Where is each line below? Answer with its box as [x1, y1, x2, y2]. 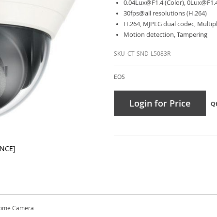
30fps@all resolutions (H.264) [124, 9, 207, 17]
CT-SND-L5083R [127, 49, 171, 57]
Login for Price [129, 97, 191, 109]
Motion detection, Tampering [124, 30, 208, 39]
